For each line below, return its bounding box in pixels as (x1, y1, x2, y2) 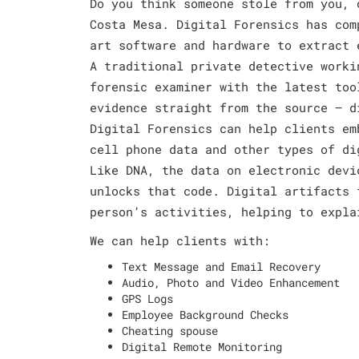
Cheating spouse (122, 323, 218, 338)
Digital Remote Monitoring (122, 339, 282, 354)
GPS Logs (122, 291, 173, 306)
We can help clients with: (90, 232, 270, 248)
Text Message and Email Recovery (122, 259, 321, 274)
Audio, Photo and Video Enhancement (122, 275, 340, 290)
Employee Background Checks (122, 307, 288, 322)
